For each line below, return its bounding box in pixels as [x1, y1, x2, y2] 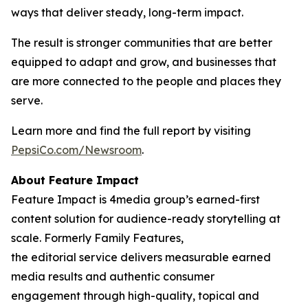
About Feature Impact [11, 173, 139, 188]
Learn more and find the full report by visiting [11, 124, 251, 138]
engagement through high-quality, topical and [11, 289, 259, 303]
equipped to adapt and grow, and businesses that [11, 55, 276, 69]
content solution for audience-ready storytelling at [11, 212, 280, 226]
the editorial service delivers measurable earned [11, 250, 271, 265]
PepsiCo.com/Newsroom [11, 143, 142, 157]
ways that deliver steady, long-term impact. [11, 5, 243, 20]
